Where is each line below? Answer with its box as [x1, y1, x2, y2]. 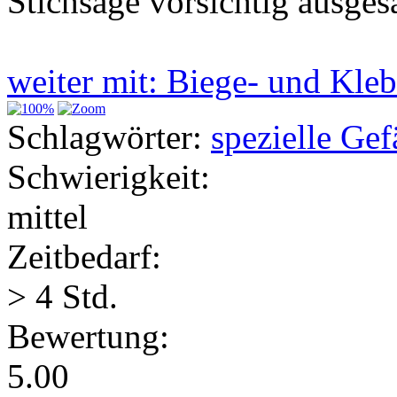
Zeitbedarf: [7, 237, 161, 276]
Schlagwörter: [7, 117, 202, 156]
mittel [7, 197, 88, 236]
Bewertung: [7, 316, 169, 355]
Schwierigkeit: [7, 157, 210, 196]
